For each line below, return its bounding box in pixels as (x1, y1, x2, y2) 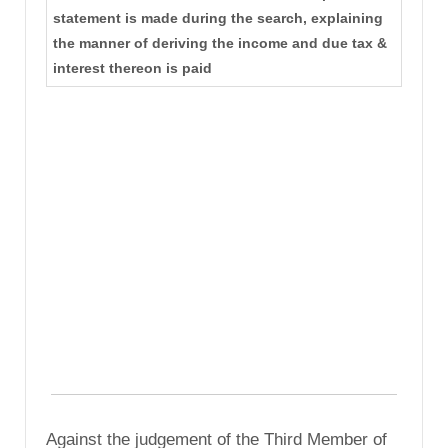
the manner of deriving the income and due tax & (52, 35, 387, 52)
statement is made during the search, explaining (52, 10, 383, 27)
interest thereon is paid (52, 60, 212, 77)
